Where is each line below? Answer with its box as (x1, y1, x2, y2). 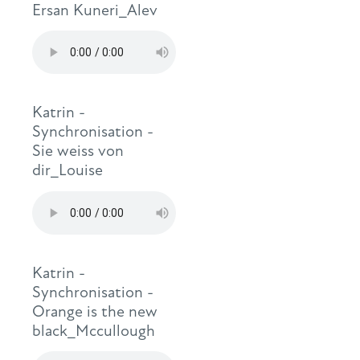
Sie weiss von (32, 141, 124, 162)
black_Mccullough (32, 320, 155, 341)
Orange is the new (32, 301, 157, 321)
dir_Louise (32, 160, 103, 181)
